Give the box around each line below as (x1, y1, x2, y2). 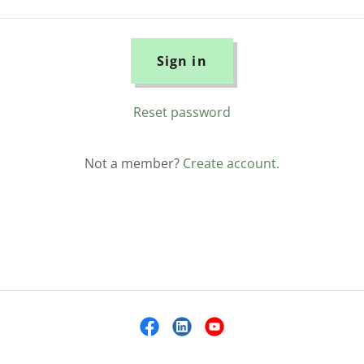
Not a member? (84, 154, 180, 172)
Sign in (157, 52, 207, 70)
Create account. (182, 154, 279, 172)
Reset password (132, 103, 231, 121)
